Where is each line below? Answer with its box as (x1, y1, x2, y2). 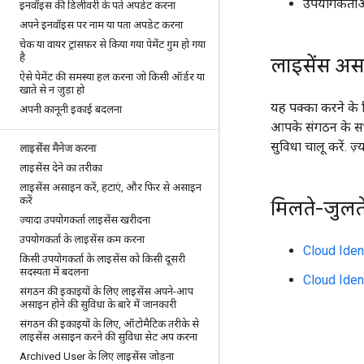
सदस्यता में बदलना (19, 266, 89, 278)
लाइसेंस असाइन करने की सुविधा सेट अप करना (19, 331, 197, 343)
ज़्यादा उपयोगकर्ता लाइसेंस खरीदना (19, 214, 150, 226)
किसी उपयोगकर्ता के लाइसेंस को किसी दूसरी (19, 253, 185, 265)
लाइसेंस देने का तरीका (19, 162, 102, 174)
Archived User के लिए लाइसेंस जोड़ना (19, 350, 174, 362)
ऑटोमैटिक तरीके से (121, 318, 199, 330)
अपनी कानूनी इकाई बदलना (19, 103, 122, 115)
